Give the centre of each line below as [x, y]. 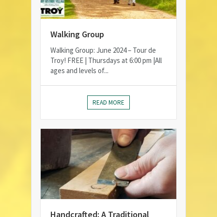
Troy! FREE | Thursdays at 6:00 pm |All [106, 61]
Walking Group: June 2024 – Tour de [103, 50]
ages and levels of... [79, 71]
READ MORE [108, 103]
